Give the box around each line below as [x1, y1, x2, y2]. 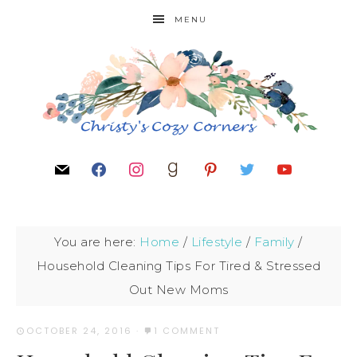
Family [253, 234, 295, 249]
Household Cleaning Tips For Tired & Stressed [36, 258, 321, 273]
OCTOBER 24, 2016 [26, 324, 132, 337]
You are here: [54, 234, 140, 249]
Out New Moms [128, 282, 229, 297]
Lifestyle [190, 234, 243, 249]
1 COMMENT [154, 324, 220, 337]
